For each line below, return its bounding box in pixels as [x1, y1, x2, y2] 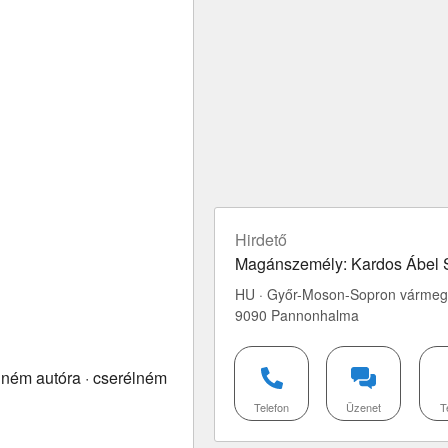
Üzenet [346, 399, 382, 415]
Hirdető [235, 228, 287, 251]
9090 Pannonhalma [235, 305, 359, 325]
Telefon [253, 399, 289, 415]
